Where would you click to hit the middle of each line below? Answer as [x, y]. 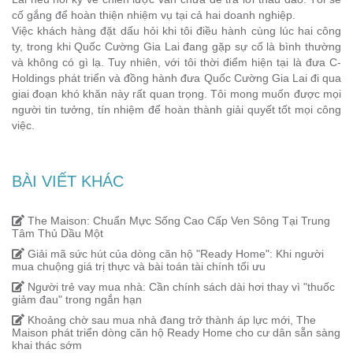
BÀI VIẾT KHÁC [68, 181]
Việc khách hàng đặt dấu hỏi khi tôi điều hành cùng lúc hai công [176, 30]
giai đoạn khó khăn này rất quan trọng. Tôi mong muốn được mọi [176, 93]
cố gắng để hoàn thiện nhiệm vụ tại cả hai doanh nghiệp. [154, 15]
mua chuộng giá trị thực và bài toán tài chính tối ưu [139, 266]
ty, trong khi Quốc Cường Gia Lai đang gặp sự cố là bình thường [176, 46]
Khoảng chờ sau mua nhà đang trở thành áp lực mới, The [170, 320]
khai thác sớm [47, 345]
